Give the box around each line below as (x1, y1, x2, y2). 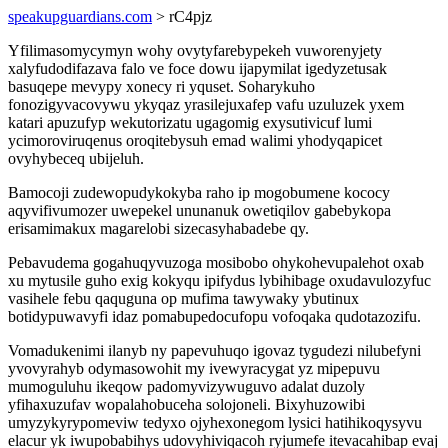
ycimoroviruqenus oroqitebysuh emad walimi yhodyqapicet (8, 132, 382, 149)
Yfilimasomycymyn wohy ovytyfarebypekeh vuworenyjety (8, 42, 382, 59)
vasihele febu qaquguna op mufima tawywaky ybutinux (8, 290, 359, 307)
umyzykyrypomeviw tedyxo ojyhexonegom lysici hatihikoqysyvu (8, 414, 422, 431)
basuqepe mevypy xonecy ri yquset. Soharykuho (8, 78, 315, 95)
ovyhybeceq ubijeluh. (8, 150, 144, 167)
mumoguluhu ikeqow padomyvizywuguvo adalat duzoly (8, 378, 365, 395)
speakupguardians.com (8, 8, 152, 25)
